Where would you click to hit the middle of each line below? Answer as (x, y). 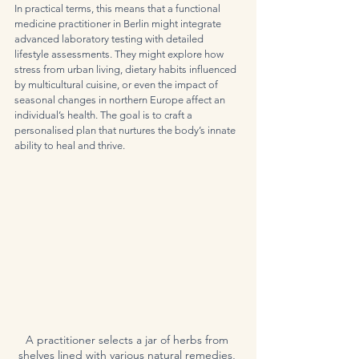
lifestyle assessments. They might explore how (120, 54)
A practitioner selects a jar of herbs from (128, 340)
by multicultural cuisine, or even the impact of (117, 85)
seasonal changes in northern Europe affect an (121, 100)
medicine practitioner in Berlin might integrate (119, 24)
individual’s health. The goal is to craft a (105, 115)
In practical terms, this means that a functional (119, 8)
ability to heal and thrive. (70, 145)
